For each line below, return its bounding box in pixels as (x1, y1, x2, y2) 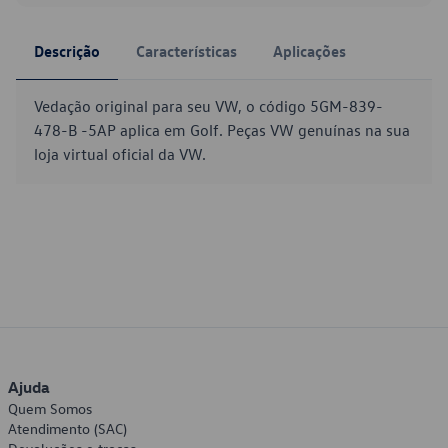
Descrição (34, 41, 100, 61)
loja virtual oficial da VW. (34, 144, 206, 164)
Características (136, 41, 237, 61)
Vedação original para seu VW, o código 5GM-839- (34, 96, 383, 116)
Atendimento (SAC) (8, 419, 127, 438)
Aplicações (273, 41, 346, 61)
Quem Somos (8, 399, 92, 418)
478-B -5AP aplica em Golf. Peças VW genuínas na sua (34, 120, 410, 140)
